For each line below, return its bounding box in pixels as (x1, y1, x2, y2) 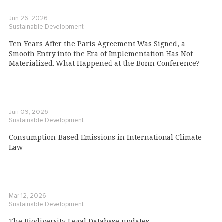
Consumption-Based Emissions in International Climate (9, 132, 202, 142)
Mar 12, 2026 (9, 192, 46, 200)
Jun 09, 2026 (9, 108, 48, 116)
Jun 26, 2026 (9, 14, 48, 23)
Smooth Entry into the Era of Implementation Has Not (9, 49, 193, 58)
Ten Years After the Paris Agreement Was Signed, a (9, 39, 185, 49)
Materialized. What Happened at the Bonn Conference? (9, 58, 200, 68)
